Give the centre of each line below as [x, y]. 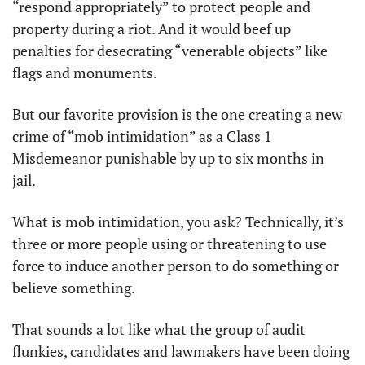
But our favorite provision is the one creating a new [177, 114]
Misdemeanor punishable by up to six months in [168, 158]
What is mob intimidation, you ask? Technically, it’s [178, 221]
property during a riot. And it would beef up [152, 28]
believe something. [75, 287]
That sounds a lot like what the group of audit [159, 329]
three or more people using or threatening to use [169, 243]
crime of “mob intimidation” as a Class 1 [142, 136]
